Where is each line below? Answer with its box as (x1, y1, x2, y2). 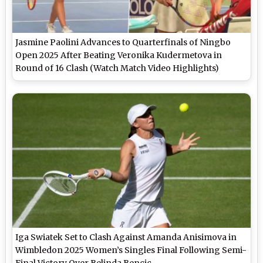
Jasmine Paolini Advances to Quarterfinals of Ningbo (15, 37, 231, 48)
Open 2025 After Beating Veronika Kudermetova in (15, 50, 222, 61)
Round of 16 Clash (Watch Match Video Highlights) (15, 63, 220, 74)
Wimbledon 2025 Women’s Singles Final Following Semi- (15, 244, 247, 255)
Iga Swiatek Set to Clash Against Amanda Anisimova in (15, 231, 237, 242)
